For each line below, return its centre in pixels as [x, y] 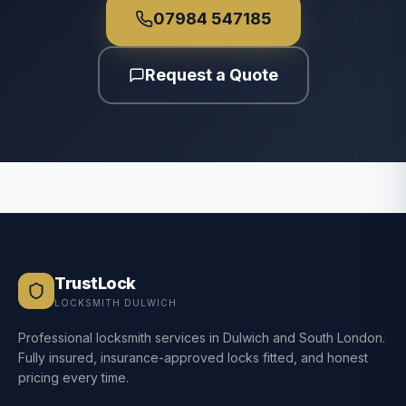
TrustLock [95, 283]
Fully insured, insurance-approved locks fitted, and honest [193, 358]
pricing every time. [73, 377]
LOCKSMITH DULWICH [116, 303]
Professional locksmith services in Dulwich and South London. [202, 338]
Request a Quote [211, 75]
